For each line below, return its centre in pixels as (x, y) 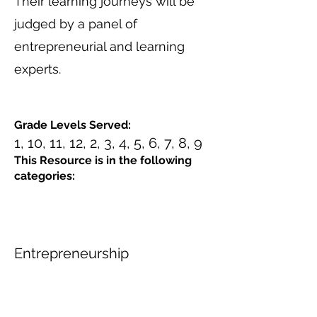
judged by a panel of (76, 24)
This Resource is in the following (103, 160)
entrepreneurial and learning (99, 46)
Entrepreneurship (71, 253)
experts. (38, 69)
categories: (45, 176)
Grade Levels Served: (73, 125)
